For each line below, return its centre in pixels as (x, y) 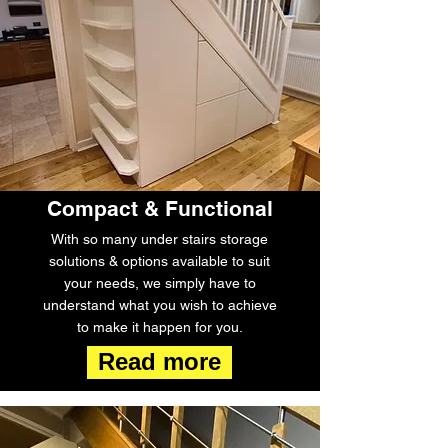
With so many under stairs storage (159, 239)
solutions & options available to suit (159, 261)
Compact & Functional (160, 208)
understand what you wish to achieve (159, 305)
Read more (159, 362)
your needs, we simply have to (159, 283)
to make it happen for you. (159, 327)
